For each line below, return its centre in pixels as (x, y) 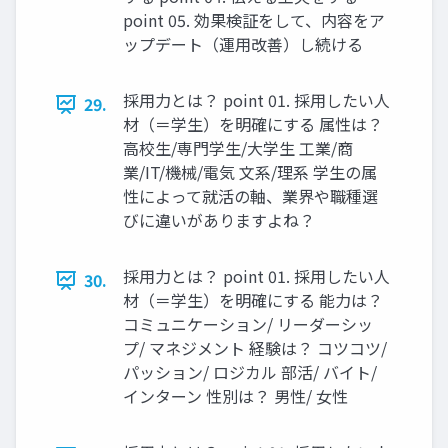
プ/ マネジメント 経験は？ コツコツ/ (255, 348)
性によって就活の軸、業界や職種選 (250, 196)
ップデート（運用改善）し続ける (243, 44)
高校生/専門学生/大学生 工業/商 (238, 148)
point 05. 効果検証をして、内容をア (254, 20)
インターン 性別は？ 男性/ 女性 (235, 396)
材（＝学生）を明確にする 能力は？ (253, 300)
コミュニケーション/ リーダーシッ (248, 324)
